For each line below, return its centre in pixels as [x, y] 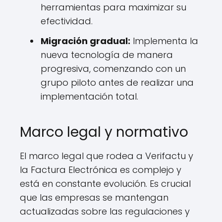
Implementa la [164, 41]
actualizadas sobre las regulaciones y [105, 211]
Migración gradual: [85, 41]
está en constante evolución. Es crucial [105, 184]
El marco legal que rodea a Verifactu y [107, 156]
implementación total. [89, 96]
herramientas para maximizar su [113, 7]
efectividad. [67, 21]
